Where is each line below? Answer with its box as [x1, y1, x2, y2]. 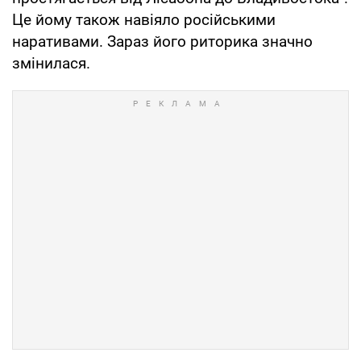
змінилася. [12, 54, 90, 73]
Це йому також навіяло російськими [12, 10, 276, 30]
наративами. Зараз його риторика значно [12, 32, 313, 52]
